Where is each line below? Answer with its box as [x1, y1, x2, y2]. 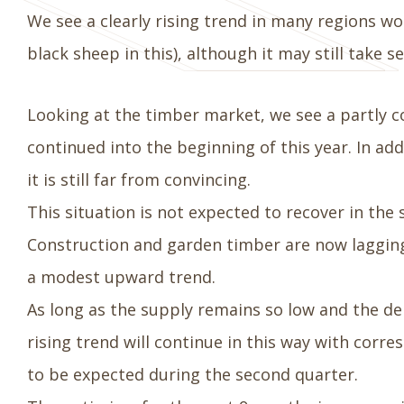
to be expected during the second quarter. [27, 363, 358, 385]
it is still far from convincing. [27, 169, 251, 190]
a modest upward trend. [27, 266, 216, 288]
